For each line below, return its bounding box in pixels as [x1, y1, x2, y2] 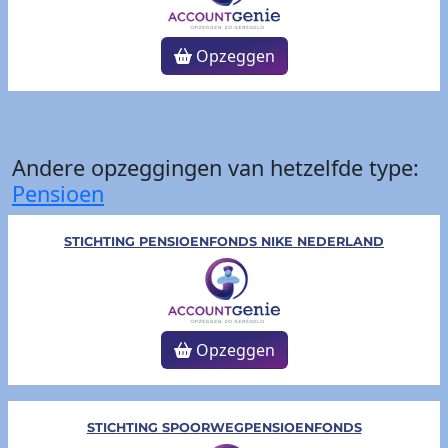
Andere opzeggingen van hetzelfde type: [12, 153, 419, 183]
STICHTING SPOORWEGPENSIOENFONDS [86, 420, 362, 436]
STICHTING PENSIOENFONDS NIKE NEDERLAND [64, 234, 384, 250]
